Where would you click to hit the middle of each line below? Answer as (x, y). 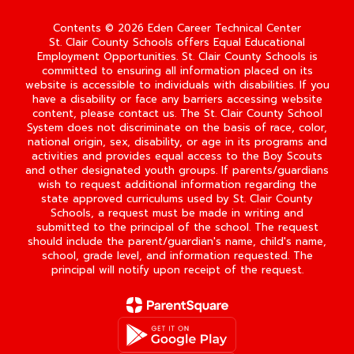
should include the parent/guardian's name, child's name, (177, 241)
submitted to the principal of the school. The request (177, 227)
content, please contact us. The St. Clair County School (177, 113)
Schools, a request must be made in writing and (177, 213)
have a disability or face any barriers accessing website (177, 99)
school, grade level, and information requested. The (177, 256)
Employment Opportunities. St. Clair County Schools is (177, 56)
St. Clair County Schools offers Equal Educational (177, 42)
